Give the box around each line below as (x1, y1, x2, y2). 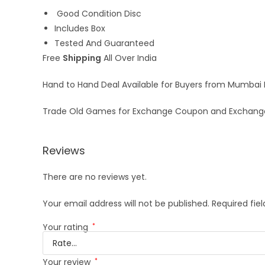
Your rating (43, 221, 91, 233)
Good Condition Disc (54, 8, 141, 20)
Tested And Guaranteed (54, 37, 154, 49)
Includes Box (54, 22, 105, 34)
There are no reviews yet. (43, 171, 147, 183)
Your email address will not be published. (43, 198, 209, 209)
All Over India (101, 52, 157, 64)
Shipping (63, 52, 101, 64)
